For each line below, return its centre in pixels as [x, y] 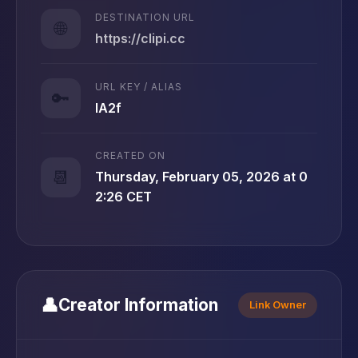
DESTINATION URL [145, 17]
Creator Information [138, 305]
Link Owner [278, 304]
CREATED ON [130, 155]
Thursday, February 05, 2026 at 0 [201, 177]
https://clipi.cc [140, 38]
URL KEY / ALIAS [139, 86]
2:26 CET [123, 197]
